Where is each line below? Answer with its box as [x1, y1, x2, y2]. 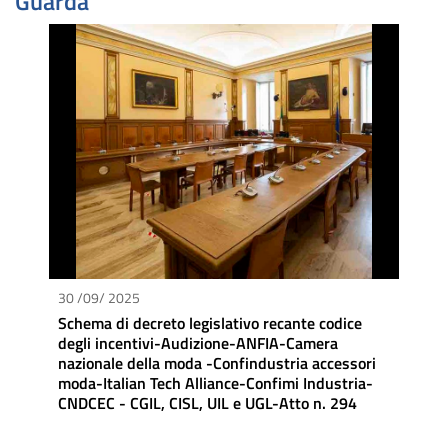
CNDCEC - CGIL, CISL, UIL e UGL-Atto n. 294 [58, 390, 357, 415]
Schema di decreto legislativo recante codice [58, 310, 362, 335]
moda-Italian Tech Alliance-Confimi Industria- [58, 370, 373, 395]
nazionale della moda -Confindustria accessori [58, 350, 376, 375]
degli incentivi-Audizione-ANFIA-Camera [58, 330, 338, 355]
